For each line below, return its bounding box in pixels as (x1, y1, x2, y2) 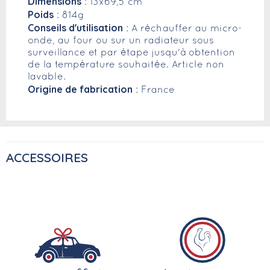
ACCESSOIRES (6, 149, 88, 165)
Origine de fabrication (28, 83, 133, 95)
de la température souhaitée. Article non (28, 60, 224, 69)
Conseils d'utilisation (28, 21, 123, 34)
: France (133, 86, 175, 95)
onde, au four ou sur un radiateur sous (28, 36, 214, 45)
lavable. (28, 72, 69, 81)
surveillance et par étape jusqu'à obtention (28, 48, 235, 57)
